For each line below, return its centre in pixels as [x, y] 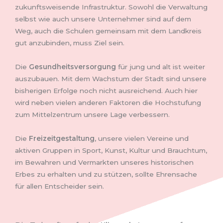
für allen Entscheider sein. [59, 186]
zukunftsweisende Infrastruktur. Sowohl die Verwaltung [111, 7]
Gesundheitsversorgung [72, 67]
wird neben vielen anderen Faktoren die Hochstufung [108, 103]
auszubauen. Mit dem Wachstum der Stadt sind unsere [111, 79]
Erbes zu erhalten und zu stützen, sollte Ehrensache [106, 174]
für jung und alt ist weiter [161, 67]
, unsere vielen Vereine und [142, 139]
